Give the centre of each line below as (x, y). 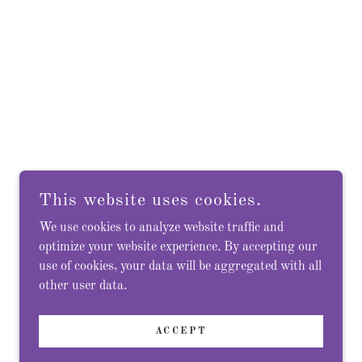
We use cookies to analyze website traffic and (161, 228)
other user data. (83, 286)
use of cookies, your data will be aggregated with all (180, 267)
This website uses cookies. (150, 200)
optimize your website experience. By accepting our (178, 247)
